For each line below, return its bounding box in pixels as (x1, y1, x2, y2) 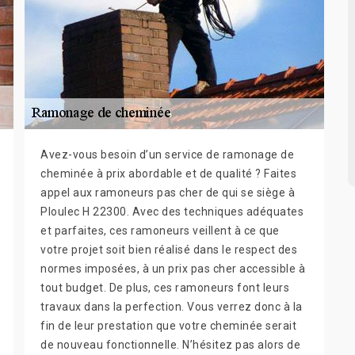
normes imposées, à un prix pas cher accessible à (40, 262, 305, 276)
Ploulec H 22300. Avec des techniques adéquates (40, 205, 303, 219)
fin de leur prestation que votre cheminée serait (40, 319, 296, 333)
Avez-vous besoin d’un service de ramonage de (40, 148, 294, 162)
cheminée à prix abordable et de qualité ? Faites (40, 167, 296, 181)
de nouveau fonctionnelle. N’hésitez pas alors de (40, 338, 300, 352)
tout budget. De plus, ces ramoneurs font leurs (40, 281, 289, 295)
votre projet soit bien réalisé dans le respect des (40, 243, 297, 257)
